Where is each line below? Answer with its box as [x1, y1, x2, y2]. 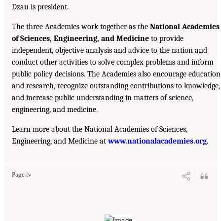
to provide [149, 34, 184, 43]
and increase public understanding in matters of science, [12, 93, 193, 103]
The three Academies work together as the [12, 22, 150, 32]
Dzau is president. [12, 2, 69, 12]
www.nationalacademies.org [108, 137, 207, 146]
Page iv [12, 171, 32, 179]
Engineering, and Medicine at [12, 137, 108, 146]
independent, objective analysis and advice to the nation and [12, 46, 207, 55]
